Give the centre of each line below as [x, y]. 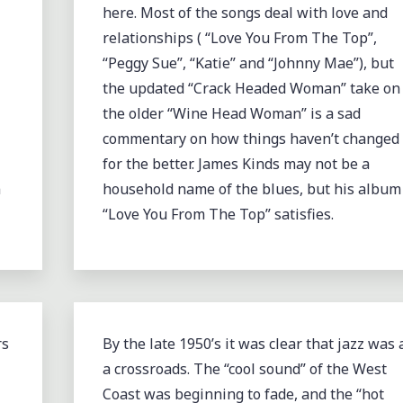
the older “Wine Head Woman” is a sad [231, 113]
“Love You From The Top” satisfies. [219, 214]
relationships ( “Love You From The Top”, [239, 38]
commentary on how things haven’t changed [251, 139]
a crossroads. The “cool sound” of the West [244, 368]
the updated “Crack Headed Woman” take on [251, 88]
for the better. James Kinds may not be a [236, 164]
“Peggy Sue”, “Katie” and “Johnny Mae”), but [248, 63]
